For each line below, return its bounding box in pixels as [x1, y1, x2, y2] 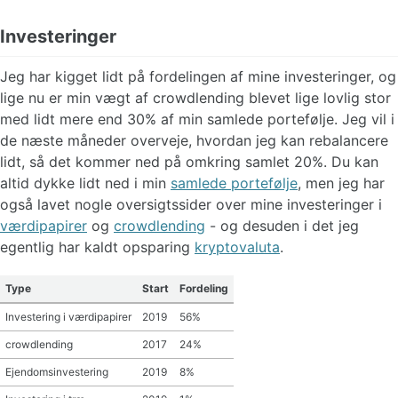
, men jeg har [298, 173, 385, 192]
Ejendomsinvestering [5, 365, 108, 379]
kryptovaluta [195, 237, 280, 256]
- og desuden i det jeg [205, 216, 359, 235]
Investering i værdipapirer [5, 310, 131, 324]
